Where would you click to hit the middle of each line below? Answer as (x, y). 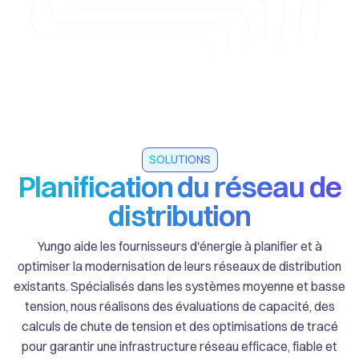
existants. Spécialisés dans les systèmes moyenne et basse (179, 286)
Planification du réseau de (179, 187)
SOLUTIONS (179, 160)
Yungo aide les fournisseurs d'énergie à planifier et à (179, 246)
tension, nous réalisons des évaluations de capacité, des (179, 307)
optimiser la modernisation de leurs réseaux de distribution (179, 266)
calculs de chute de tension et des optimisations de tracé (179, 327)
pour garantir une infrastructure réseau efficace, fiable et (179, 347)
